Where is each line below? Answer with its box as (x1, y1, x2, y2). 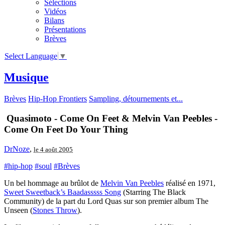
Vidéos (44, 7, 66, 16)
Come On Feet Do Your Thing (4, 124, 128, 135)
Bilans (44, 16, 64, 25)
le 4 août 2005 (34, 145, 73, 153)
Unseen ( (4, 205, 33, 214)
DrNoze (4, 144, 30, 153)
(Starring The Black (121, 187, 186, 196)
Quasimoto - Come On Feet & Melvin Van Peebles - (4, 113, 217, 124)
